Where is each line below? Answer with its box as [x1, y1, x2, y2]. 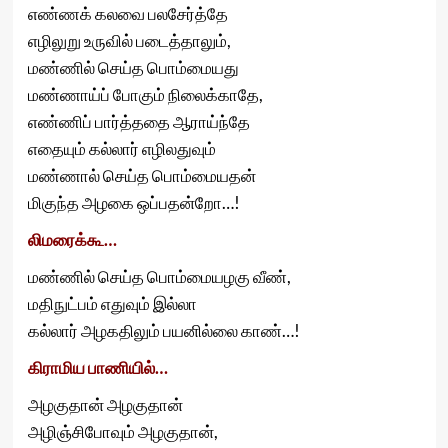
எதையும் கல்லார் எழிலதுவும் [27, 138, 216, 159]
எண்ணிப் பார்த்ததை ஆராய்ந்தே [27, 111, 250, 132]
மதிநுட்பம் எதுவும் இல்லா [27, 293, 197, 314]
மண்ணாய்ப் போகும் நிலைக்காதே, [27, 84, 263, 105]
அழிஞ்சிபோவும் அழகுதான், [27, 421, 218, 442]
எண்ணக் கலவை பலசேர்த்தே [27, 3, 228, 24]
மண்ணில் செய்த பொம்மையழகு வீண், [27, 266, 291, 287]
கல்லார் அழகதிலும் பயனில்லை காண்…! [27, 320, 300, 341]
